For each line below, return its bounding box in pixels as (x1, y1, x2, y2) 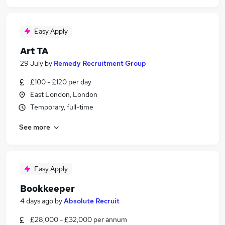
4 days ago (20, 196, 53, 205)
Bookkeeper (20, 183, 75, 194)
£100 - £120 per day (30, 77, 91, 86)
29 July (20, 59, 43, 68)
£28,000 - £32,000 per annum (30, 215, 127, 224)
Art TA (20, 45, 48, 57)
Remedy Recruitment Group (54, 59, 146, 68)
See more (19, 122, 50, 132)
